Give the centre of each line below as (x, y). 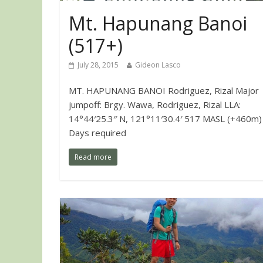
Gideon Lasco (158, 65)
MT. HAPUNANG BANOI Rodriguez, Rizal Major (164, 91)
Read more (93, 157)
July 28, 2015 (98, 65)
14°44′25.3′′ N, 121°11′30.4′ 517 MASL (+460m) (165, 119)
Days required (97, 133)
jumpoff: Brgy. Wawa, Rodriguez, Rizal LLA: (155, 105)
